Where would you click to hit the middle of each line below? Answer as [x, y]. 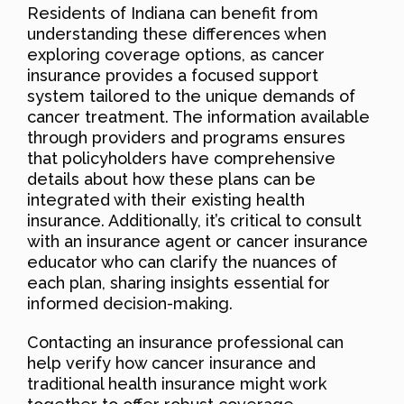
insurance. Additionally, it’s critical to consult [194, 220]
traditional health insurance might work [177, 383]
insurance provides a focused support [173, 75]
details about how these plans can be [171, 179]
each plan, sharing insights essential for [179, 282]
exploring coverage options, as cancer [176, 54]
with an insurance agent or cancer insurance [197, 241]
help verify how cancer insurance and [171, 363]
